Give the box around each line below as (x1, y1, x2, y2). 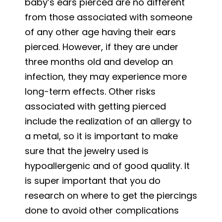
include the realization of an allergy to (25, 114, 192, 127)
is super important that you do (25, 174, 161, 187)
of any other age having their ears (25, 25, 176, 38)
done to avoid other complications (25, 204, 179, 217)
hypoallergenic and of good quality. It (25, 159, 190, 172)
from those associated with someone (25, 10, 192, 23)
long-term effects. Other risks (25, 85, 156, 98)
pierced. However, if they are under (25, 40, 178, 53)
